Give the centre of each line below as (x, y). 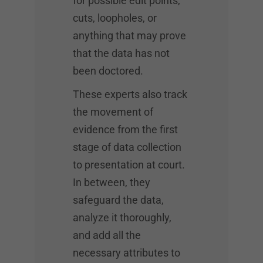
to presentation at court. (129, 165)
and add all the (107, 235)
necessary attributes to (127, 253)
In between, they (112, 182)
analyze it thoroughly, (122, 218)
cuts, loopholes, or (115, 18)
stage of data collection (127, 147)
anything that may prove (129, 36)
